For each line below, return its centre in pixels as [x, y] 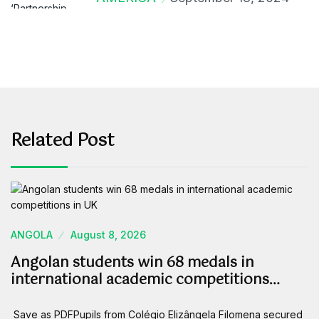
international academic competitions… [145, 280]
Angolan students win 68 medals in [132, 263]
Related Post [63, 141]
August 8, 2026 [108, 235]
